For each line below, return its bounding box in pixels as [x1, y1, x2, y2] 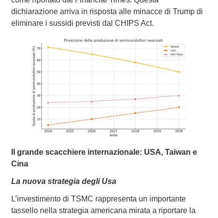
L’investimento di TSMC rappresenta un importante [11, 195, 186, 203]
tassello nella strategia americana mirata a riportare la [11, 206, 196, 215]
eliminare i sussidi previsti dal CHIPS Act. [11, 18, 154, 27]
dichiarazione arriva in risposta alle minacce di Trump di [11, 7, 203, 16]
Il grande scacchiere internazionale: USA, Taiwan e [11, 148, 197, 157]
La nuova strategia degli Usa [11, 177, 116, 186]
